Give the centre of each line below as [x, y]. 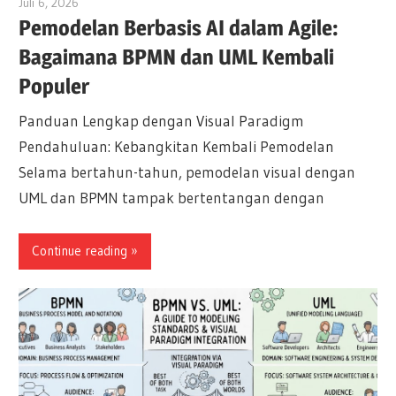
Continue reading [80, 251]
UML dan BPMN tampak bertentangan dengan [172, 198]
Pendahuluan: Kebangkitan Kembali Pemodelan [177, 147]
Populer [54, 86]
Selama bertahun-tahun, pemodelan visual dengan [187, 172]
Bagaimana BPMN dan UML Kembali [177, 57]
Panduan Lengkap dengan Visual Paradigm [162, 121]
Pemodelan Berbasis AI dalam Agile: [179, 27]
